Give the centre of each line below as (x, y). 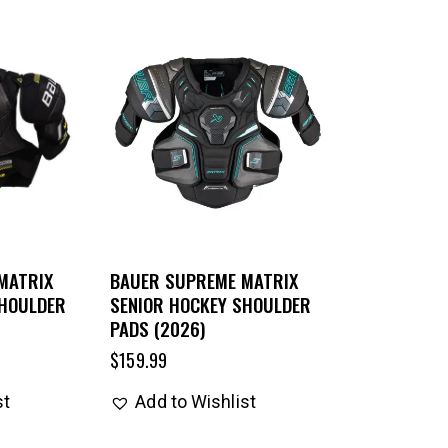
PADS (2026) (158, 327)
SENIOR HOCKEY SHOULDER (211, 303)
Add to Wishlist (195, 401)
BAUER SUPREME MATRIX (204, 279)
